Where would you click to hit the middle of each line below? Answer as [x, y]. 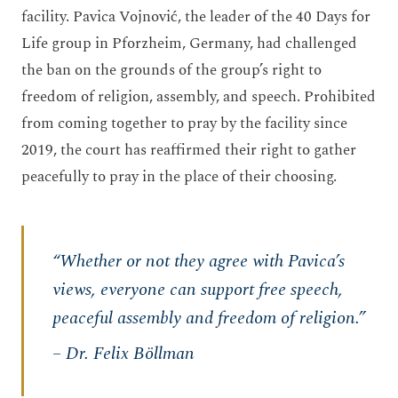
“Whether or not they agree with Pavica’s [199, 261]
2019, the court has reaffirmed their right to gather [189, 150]
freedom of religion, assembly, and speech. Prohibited [199, 97]
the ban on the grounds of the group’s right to [171, 70]
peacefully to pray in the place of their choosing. [179, 177]
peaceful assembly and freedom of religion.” [209, 318]
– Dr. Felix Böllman [123, 354]
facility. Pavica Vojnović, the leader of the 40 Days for [196, 17]
